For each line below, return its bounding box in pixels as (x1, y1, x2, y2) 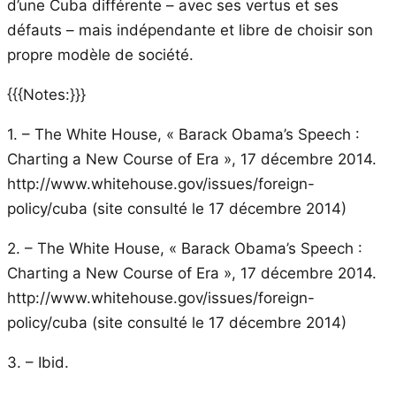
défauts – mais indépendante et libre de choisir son (7, 20, 373, 39)
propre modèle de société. (7, 45, 194, 64)
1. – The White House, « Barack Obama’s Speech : (7, 125, 360, 143)
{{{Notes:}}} (7, 85, 86, 103)
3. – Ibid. (7, 353, 69, 371)
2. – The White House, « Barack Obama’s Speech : (7, 239, 362, 257)
